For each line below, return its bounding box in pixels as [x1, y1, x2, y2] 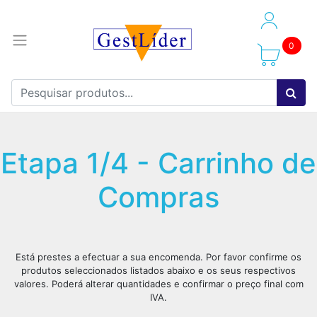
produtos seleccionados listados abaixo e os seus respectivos [21, 265, 296, 276]
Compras [98, 180, 219, 214]
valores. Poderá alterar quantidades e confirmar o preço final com [13, 278, 304, 289]
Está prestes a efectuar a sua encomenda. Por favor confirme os [16, 251, 301, 263]
